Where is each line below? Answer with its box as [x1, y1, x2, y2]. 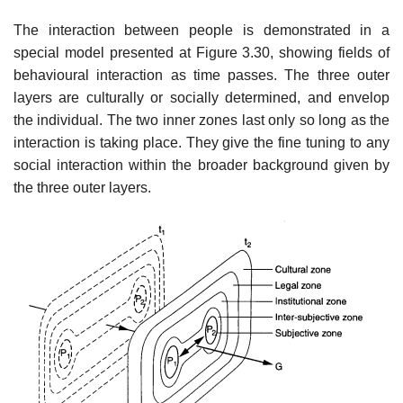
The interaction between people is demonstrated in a [13, 22, 390, 39]
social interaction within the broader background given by [13, 157, 390, 174]
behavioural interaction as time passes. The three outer [13, 67, 390, 84]
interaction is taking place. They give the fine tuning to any [13, 135, 390, 151]
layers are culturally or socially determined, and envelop [13, 90, 390, 106]
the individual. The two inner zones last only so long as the [13, 112, 390, 129]
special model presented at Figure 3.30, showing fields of [13, 45, 390, 61]
